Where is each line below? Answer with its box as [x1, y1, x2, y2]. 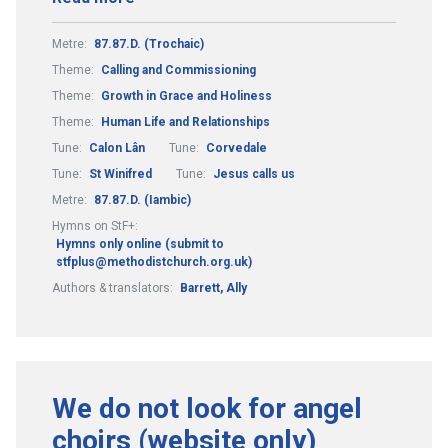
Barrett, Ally [180, 280, 247, 295]
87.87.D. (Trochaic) [94, 36, 204, 51]
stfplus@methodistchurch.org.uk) [56, 254, 252, 269]
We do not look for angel [52, 391, 362, 425]
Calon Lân [89, 140, 145, 155]
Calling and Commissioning [101, 62, 256, 77]
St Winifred [89, 166, 152, 181]
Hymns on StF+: [52, 218, 138, 233]
